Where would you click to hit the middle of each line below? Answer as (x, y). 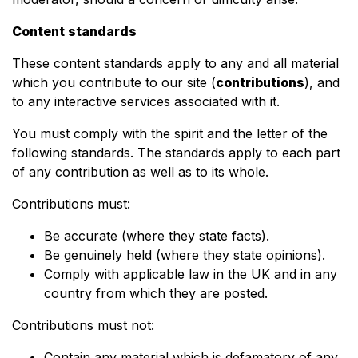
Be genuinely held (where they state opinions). (185, 255)
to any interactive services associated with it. (148, 101)
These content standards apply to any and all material (175, 63)
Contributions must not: (83, 325)
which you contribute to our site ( (114, 82)
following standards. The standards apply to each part (176, 153)
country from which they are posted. (156, 293)
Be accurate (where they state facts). (157, 236)
